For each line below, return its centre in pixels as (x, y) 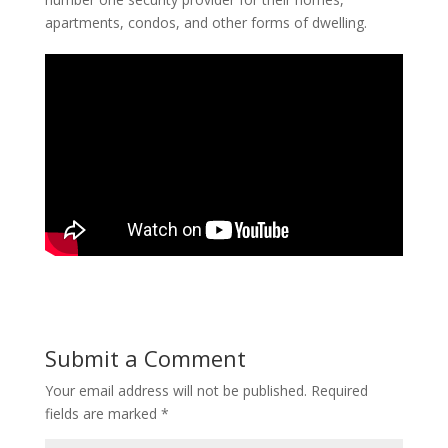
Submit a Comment (145, 358)
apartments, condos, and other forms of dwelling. (205, 22)
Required (339, 391)
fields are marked (102, 414)
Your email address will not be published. (175, 391)
